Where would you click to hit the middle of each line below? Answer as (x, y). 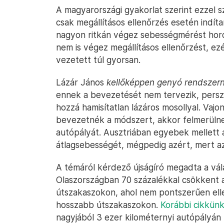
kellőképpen (130, 82)
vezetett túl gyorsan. (98, 60)
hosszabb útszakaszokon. (108, 205)
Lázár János (81, 82)
